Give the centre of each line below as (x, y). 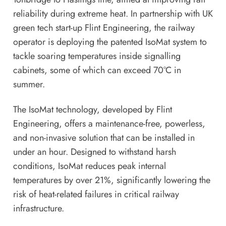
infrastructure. (38, 209)
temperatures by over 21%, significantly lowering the (111, 180)
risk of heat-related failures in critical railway (96, 194)
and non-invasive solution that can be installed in (104, 138)
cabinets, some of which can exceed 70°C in (97, 70)
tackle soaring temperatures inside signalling (97, 56)
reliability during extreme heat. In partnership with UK (113, 14)
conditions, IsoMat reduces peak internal (89, 166)
